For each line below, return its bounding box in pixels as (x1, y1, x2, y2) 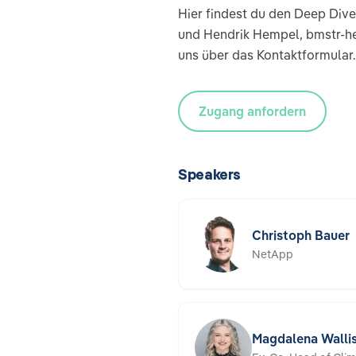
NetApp (252, 247, 293, 261)
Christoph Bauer (252, 227, 350, 243)
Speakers (178, 165, 242, 184)
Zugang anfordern (199, 103, 306, 119)
